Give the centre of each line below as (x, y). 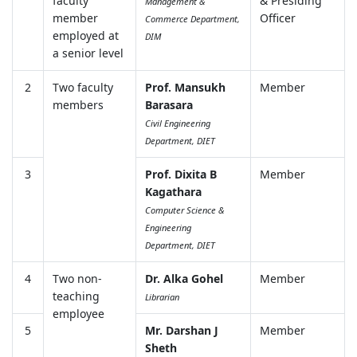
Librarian (162, 296)
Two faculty (82, 87)
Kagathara (173, 191)
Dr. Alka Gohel (184, 278)
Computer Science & (184, 210)
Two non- (77, 278)
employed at (85, 35)
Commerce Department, (192, 18)
